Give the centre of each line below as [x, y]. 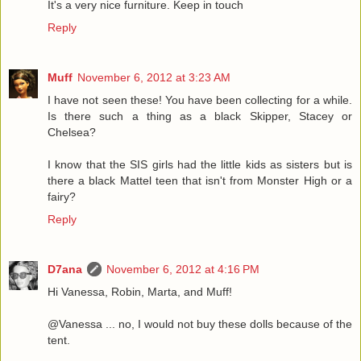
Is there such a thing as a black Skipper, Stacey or [200, 116]
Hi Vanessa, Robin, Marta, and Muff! [140, 291]
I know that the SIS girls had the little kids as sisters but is [200, 164]
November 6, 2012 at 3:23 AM [154, 77]
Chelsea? [72, 132]
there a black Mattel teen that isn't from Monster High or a [200, 180]
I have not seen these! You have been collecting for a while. [200, 100]
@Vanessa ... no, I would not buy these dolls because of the [200, 324]
